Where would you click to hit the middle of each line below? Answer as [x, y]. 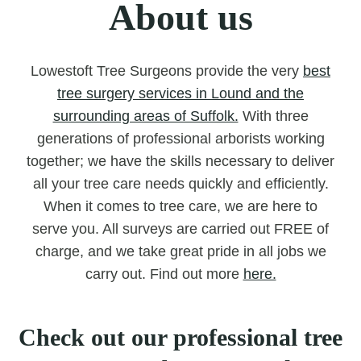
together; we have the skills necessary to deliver [180, 161]
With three [273, 116]
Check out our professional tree [180, 337]
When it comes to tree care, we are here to [180, 206]
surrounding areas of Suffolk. [145, 116]
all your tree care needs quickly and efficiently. [180, 184]
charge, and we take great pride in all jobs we [180, 251]
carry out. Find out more [164, 274]
